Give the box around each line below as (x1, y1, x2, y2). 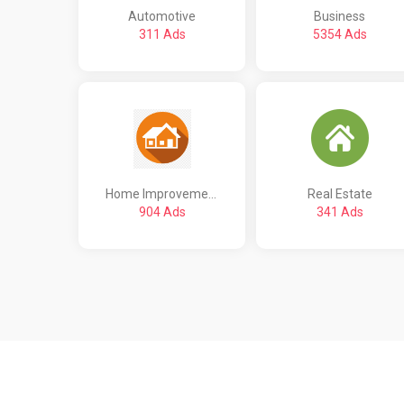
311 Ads (138, 26, 186, 41)
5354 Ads (312, 26, 367, 41)
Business (314, 8, 365, 23)
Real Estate (307, 186, 372, 201)
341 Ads (316, 204, 363, 219)
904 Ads (138, 204, 186, 219)
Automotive (128, 8, 196, 23)
